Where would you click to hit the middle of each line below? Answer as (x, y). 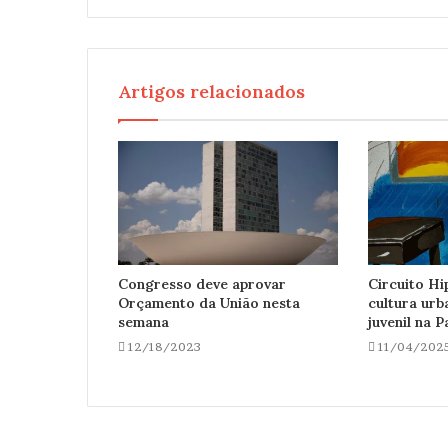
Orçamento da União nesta (209, 302)
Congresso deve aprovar (202, 283)
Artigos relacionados (211, 91)
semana (143, 321)
